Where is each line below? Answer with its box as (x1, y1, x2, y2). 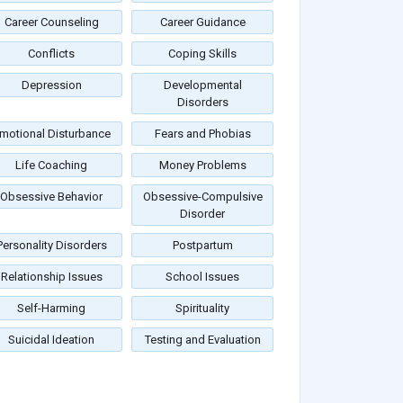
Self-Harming (17, 301, 85, 316)
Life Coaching (15, 158, 87, 173)
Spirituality (175, 301, 229, 316)
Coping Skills (168, 47, 237, 61)
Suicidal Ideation (8, 333, 94, 347)
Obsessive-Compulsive (142, 190, 263, 204)
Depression (21, 78, 82, 93)
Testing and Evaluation (144, 333, 261, 347)
